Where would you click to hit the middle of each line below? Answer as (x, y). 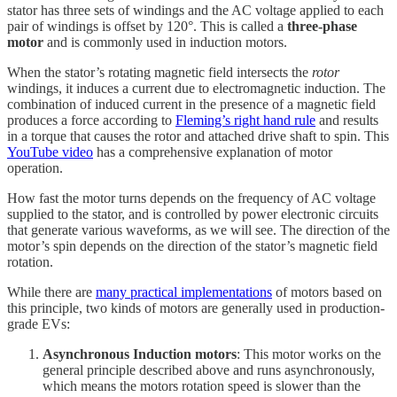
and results (347, 121)
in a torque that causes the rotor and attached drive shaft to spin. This (198, 136)
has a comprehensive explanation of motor (213, 152)
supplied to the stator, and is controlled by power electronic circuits (193, 214)
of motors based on (327, 292)
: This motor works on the (309, 354)
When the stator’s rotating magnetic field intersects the (160, 73)
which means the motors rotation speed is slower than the (202, 386)
